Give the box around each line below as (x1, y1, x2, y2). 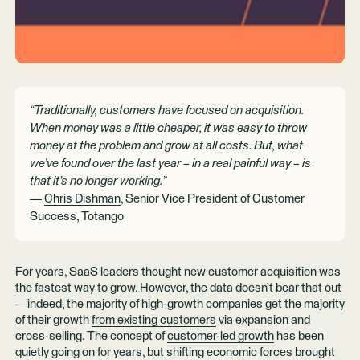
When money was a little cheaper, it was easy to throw (30, 121, 308, 134)
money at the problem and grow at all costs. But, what (30, 139, 304, 152)
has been (273, 330, 324, 343)
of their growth (14, 314, 92, 327)
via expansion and (215, 314, 310, 327)
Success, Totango (30, 210, 125, 223)
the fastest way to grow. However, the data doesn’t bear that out (14, 282, 342, 295)
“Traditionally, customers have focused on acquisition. (30, 104, 305, 117)
